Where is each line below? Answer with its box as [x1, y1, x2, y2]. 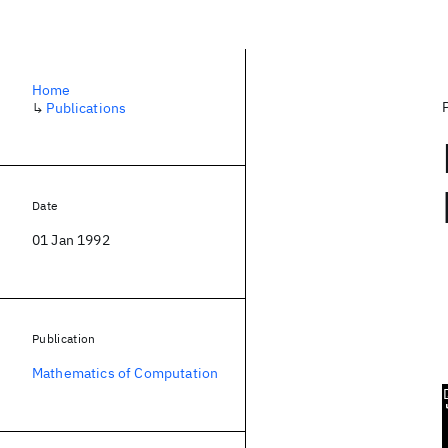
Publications [46, 99, 127, 117]
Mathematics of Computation [32, 364, 219, 382]
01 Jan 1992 [32, 231, 110, 249]
